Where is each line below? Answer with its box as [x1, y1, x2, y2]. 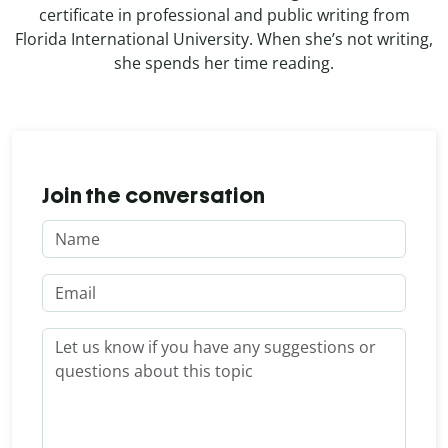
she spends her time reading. [114, 51, 334, 74]
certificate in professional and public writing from [38, 3, 410, 26]
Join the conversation [42, 181, 266, 209]
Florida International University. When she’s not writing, [15, 27, 433, 50]
